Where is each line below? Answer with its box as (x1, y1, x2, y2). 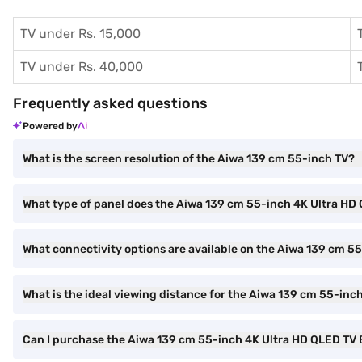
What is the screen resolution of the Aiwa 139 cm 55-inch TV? (23, 152, 355, 166)
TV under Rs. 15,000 (20, 26, 141, 41)
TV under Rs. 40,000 (20, 59, 143, 74)
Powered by (23, 120, 78, 132)
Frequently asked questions (13, 95, 208, 112)
